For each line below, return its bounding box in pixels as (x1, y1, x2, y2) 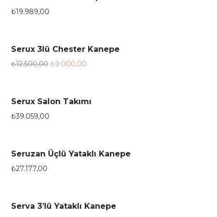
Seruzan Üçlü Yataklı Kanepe (11, 149, 131, 158)
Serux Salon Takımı (11, 96, 92, 106)
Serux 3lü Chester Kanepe (11, 44, 120, 54)
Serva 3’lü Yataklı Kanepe (11, 201, 116, 211)
